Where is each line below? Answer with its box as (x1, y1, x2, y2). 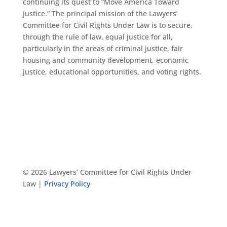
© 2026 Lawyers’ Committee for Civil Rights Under (22, 167, 192, 177)
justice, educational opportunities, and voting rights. (22, 67, 201, 77)
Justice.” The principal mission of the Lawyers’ (22, 9, 178, 18)
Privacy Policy (44, 179, 90, 188)
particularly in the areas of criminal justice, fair (22, 44, 183, 53)
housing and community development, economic (22, 55, 188, 65)
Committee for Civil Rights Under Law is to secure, (22, 20, 193, 30)
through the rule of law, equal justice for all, (22, 32, 173, 42)
